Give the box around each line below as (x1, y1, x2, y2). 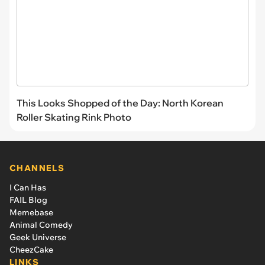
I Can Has (9, 182, 46, 193)
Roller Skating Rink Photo (17, 111, 131, 123)
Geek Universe (9, 231, 66, 243)
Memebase (9, 206, 53, 218)
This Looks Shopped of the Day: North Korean (17, 96, 224, 109)
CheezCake (9, 244, 53, 255)
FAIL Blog (9, 194, 47, 205)
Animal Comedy (9, 219, 73, 230)
